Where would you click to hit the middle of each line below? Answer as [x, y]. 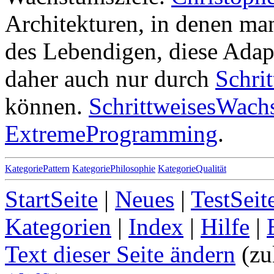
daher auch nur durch [110, 79]
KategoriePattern [37, 168]
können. [47, 106]
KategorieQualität [192, 168]
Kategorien [58, 227]
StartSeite [51, 199]
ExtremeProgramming [111, 134]
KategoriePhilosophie [114, 168]
